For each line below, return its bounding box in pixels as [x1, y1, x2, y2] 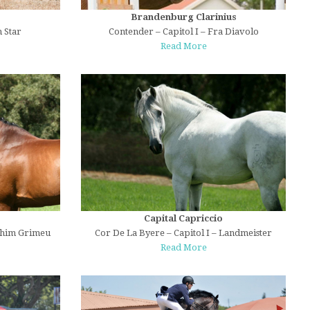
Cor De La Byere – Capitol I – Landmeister [95, 227, 272, 238]
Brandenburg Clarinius [130, 12, 237, 23]
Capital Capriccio [144, 212, 223, 224]
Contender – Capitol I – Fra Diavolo [108, 26, 259, 37]
